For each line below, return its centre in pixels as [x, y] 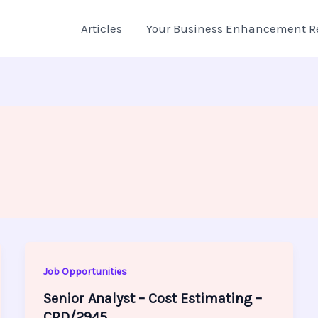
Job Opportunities [85, 271]
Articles [102, 28]
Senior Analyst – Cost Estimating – [152, 299]
